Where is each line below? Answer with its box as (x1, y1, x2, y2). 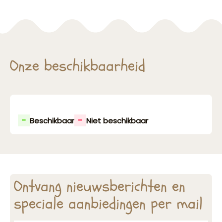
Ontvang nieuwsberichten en (14, 175, 185, 197)
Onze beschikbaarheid (10, 55, 145, 77)
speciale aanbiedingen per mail (14, 193, 203, 215)
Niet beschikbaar (86, 115, 148, 126)
